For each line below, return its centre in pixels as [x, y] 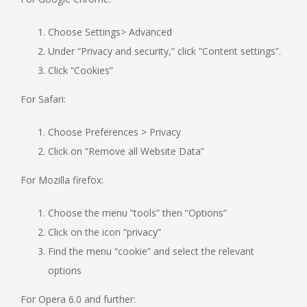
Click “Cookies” [81, 70]
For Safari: [43, 99]
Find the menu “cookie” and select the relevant [151, 251]
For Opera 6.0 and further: [78, 299]
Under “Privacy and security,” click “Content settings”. [164, 51]
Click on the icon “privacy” [105, 232]
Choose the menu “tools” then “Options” [137, 213]
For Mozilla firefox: [62, 180]
